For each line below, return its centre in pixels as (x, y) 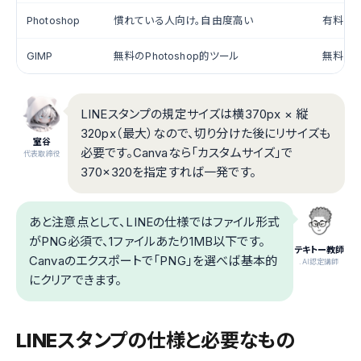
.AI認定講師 (319, 261)
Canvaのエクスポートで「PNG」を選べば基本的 (154, 260)
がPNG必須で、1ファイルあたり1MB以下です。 (147, 241)
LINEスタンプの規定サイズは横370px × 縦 (194, 114)
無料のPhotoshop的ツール (177, 56)
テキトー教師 (319, 249)
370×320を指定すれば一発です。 (168, 172)
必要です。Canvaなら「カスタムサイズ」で (187, 152)
